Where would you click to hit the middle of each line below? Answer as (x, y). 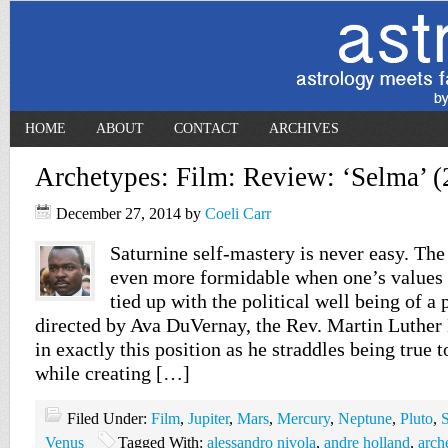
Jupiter (208, 418)
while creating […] (112, 373)
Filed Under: (109, 418)
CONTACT (206, 128)
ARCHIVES (304, 128)
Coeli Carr (238, 213)
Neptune (365, 418)
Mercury (303, 418)
